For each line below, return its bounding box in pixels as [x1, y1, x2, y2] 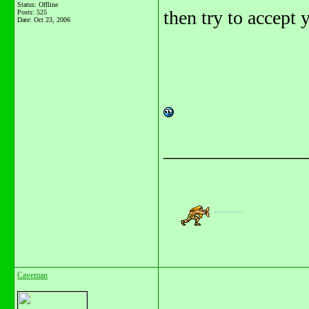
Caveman [17, 270, 48, 280]
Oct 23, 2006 [34, 16, 70, 23]
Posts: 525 [17, 8, 47, 16]
